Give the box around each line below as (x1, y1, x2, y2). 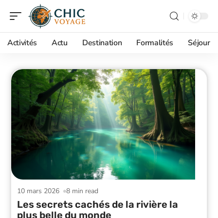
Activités (7, 37, 37, 48)
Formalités (136, 37, 174, 48)
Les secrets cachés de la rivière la (17, 198, 178, 210)
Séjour (188, 37, 210, 48)
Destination (82, 37, 122, 48)
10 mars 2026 (17, 186, 59, 196)
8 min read (66, 186, 99, 196)
